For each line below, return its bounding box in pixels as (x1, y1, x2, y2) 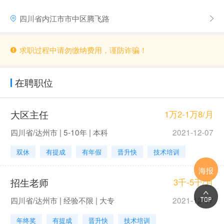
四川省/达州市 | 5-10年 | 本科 (10, 126, 108, 137)
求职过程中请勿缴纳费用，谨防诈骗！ (19, 44, 147, 55)
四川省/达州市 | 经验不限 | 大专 (10, 194, 114, 206)
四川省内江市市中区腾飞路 (19, 12, 109, 24)
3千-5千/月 (173, 176, 214, 188)
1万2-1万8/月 (164, 107, 214, 120)
